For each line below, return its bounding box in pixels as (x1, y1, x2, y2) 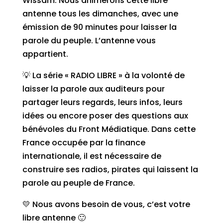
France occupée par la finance (22, 137, 145, 148)
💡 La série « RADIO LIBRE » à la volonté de (22, 70, 185, 81)
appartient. (22, 48, 68, 60)
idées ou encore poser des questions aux (22, 110, 188, 121)
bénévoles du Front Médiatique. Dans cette (22, 123, 196, 135)
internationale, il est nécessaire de (22, 150, 161, 162)
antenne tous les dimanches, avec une (22, 8, 178, 19)
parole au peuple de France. (22, 177, 135, 189)
